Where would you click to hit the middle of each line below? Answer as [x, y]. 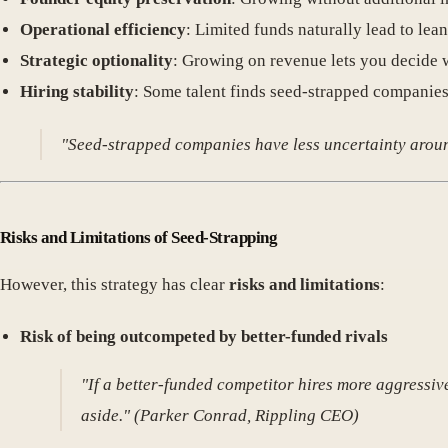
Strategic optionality [96, 60]
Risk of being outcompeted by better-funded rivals [204, 337]
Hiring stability [77, 91]
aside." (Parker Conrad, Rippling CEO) [220, 416]
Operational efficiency [103, 29]
